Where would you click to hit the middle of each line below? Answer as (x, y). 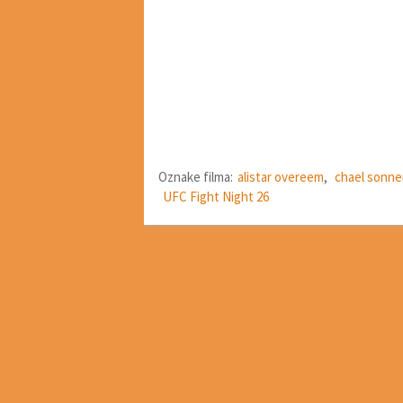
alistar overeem (281, 177)
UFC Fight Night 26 (216, 197)
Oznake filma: (196, 177)
